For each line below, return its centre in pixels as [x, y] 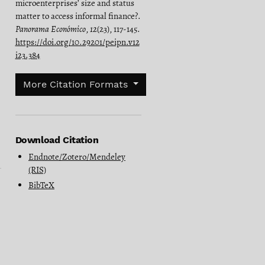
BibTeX [41, 185]
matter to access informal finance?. [78, 16]
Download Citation [57, 140]
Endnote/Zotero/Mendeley [77, 156]
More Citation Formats [77, 84]
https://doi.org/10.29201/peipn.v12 [77, 42]
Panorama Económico [50, 29]
